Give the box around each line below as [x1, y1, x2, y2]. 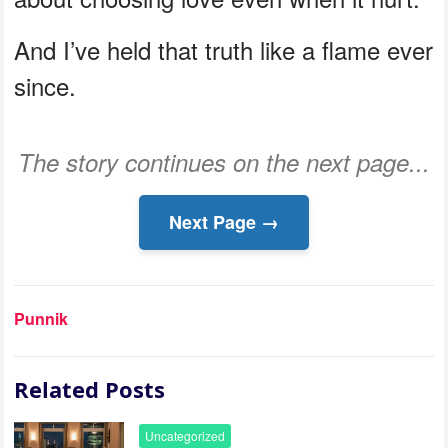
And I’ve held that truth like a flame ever [14, 32, 434, 68]
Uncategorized [145, 427, 226, 445]
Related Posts [14, 374, 166, 405]
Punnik [14, 307, 69, 331]
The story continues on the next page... [18, 145, 430, 180]
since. [14, 68, 77, 104]
